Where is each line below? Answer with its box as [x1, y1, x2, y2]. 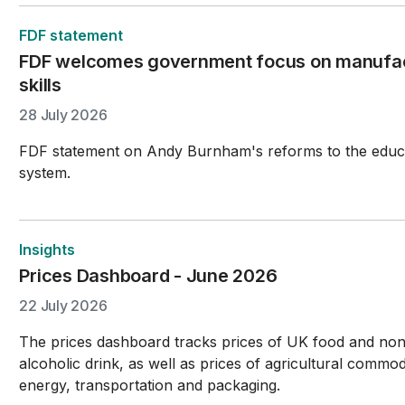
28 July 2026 [19, 106, 108, 124]
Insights [19, 240, 76, 259]
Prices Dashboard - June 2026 [19, 265, 278, 287]
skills [19, 74, 61, 96]
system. [19, 164, 71, 182]
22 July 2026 [19, 297, 108, 315]
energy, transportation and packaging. [19, 376, 281, 394]
